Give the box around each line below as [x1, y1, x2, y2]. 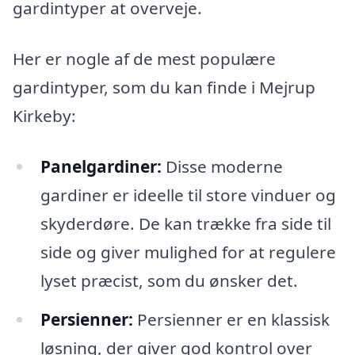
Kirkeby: [13, 104, 76, 127]
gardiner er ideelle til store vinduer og [40, 183, 336, 206]
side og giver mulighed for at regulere [40, 240, 336, 263]
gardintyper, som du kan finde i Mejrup [13, 75, 315, 98]
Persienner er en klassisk [132, 308, 330, 331]
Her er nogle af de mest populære [13, 47, 276, 70]
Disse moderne [161, 155, 283, 177]
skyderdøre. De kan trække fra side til [40, 212, 331, 235]
